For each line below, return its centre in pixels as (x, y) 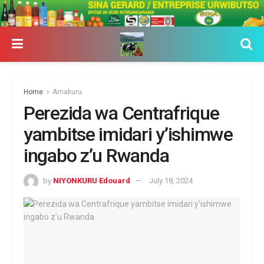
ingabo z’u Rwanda (96, 155)
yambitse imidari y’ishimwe (128, 134)
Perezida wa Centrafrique (121, 113)
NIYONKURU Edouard (92, 180)
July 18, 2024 (171, 180)
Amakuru (67, 92)
